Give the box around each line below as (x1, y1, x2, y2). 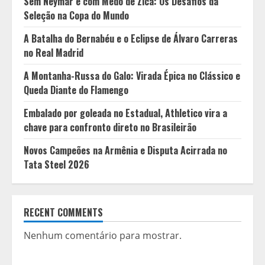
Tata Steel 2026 (24, 157, 89, 172)
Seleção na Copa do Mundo (24, 8, 129, 22)
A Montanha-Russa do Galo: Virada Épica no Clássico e (24, 69, 240, 83)
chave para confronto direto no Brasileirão (24, 120, 196, 134)
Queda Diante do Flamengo (24, 83, 128, 97)
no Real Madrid (24, 46, 83, 60)
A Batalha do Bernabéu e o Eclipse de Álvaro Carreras (24, 31, 238, 46)
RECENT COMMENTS (24, 205, 103, 219)
